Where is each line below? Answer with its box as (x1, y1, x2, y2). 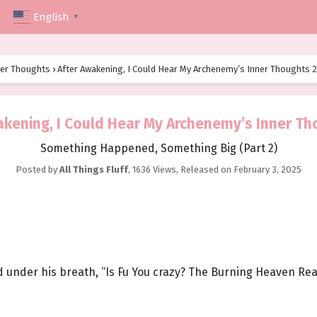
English (33, 11, 69, 24)
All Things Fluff (59, 164, 128, 175)
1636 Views (132, 164, 176, 175)
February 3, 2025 (234, 164, 301, 175)
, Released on (176, 164, 234, 175)
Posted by (16, 164, 59, 175)
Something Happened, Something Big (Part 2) (40, 142, 277, 156)
